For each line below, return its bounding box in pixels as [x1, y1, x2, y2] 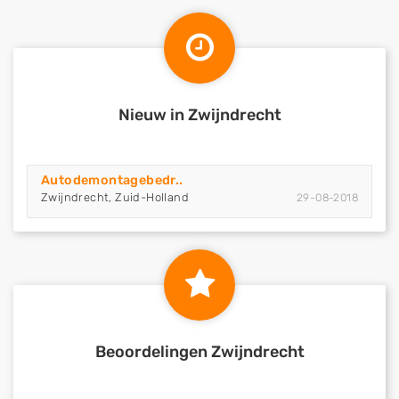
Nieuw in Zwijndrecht [118, 105, 281, 125]
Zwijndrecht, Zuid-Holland [41, 191, 189, 204]
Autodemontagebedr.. [41, 173, 183, 188]
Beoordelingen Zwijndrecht [94, 342, 305, 362]
